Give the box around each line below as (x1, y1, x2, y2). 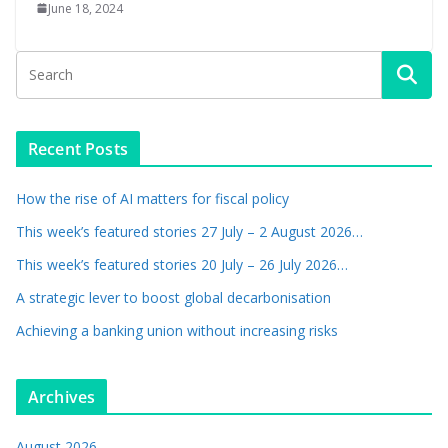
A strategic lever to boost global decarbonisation (16, 287, 331, 307)
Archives (28, 385, 96, 408)
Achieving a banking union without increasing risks (16, 320, 338, 340)
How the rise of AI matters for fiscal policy (16, 188, 289, 208)
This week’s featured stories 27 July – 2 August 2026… (16, 221, 363, 241)
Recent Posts (28, 137, 128, 160)
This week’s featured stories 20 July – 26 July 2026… (16, 254, 348, 274)
